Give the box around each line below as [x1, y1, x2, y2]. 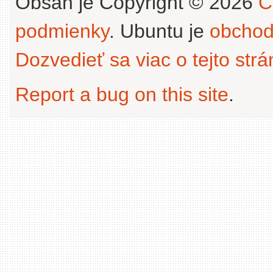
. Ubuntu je [109, 20, 210, 42]
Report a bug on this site [15, 83, 229, 105]
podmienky [15, 20, 109, 42]
